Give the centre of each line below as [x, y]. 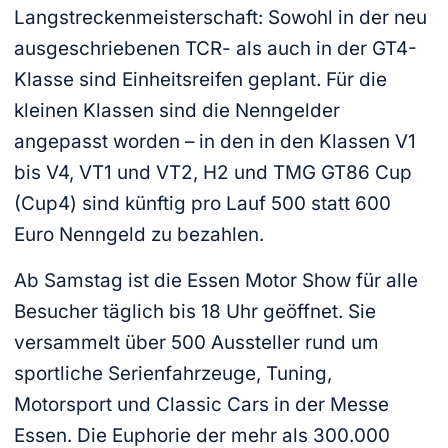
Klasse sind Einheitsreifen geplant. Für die [201, 80]
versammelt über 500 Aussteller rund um [197, 342]
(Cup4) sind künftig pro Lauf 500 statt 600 [203, 204]
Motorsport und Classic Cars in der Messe [202, 404]
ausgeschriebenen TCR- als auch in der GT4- [216, 49]
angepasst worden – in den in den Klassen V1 [215, 142]
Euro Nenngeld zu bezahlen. [139, 235]
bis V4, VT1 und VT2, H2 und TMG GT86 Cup [213, 173]
